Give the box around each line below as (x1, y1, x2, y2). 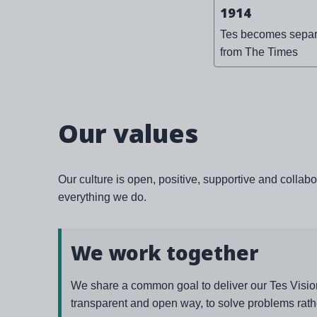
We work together (71, 239, 258, 267)
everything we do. (58, 191, 146, 204)
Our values (58, 116, 198, 151)
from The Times (220, 46, 298, 59)
